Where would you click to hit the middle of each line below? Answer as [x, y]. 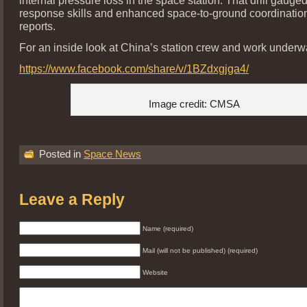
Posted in [60, 153]
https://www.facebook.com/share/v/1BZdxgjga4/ [134, 68]
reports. [37, 26]
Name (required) [168, 228]
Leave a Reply [72, 199]
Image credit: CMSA [194, 103]
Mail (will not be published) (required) [200, 250]
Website [155, 272]
